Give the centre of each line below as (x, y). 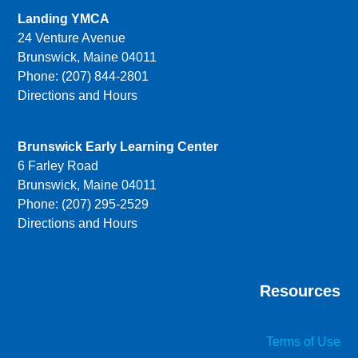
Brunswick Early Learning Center (118, 147)
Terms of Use (303, 342)
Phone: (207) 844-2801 (84, 77)
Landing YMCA (64, 19)
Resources (300, 291)
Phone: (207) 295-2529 (84, 205)
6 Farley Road (58, 166)
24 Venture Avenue (72, 38)
